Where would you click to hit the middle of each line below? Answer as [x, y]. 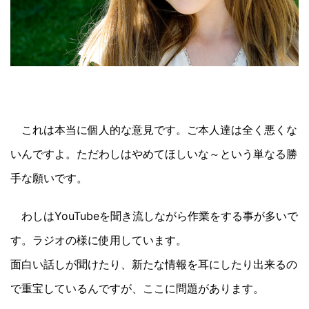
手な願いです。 [49, 178]
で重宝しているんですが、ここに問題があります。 [137, 288]
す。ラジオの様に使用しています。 [99, 240]
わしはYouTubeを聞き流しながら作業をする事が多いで [154, 216]
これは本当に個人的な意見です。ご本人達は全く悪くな [154, 129]
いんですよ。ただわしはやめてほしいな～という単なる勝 [154, 153]
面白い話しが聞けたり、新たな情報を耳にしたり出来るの [154, 264]
